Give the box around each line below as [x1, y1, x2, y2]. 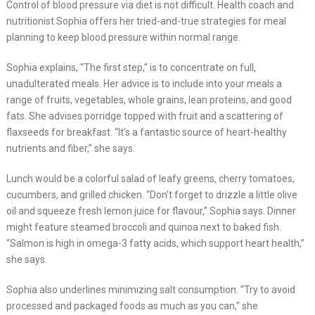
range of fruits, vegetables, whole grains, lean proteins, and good [6, 94, 292, 106]
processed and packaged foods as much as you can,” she [6, 300, 258, 312]
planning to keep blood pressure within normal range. [6, 32, 240, 44]
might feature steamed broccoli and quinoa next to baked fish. [6, 221, 281, 233]
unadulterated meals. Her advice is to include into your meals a [6, 78, 282, 90]
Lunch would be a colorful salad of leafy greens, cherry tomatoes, [6, 173, 295, 185]
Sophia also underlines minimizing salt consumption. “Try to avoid [6, 284, 295, 296]
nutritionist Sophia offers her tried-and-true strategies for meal [6, 15, 286, 27]
